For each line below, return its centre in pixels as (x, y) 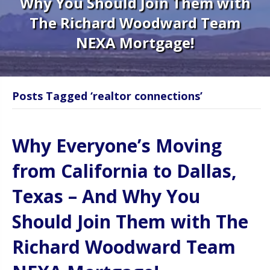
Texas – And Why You (106, 196)
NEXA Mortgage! (135, 42)
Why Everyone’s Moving (117, 145)
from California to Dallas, (124, 171)
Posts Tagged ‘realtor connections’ (107, 96)
